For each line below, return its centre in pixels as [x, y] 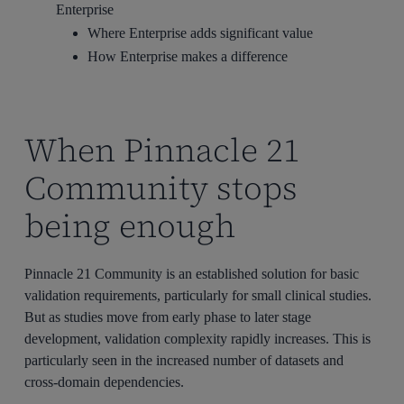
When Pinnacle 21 [163, 151]
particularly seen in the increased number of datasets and [184, 361]
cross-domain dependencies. [105, 382]
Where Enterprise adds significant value [201, 33]
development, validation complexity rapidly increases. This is [198, 339]
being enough [130, 226]
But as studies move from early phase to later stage [168, 317]
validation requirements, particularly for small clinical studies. [198, 296]
